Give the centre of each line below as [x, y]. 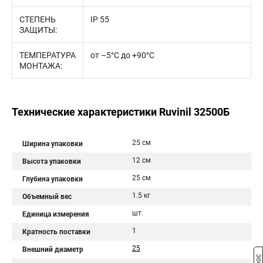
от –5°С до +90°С [122, 55]
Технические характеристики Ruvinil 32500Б [121, 112]
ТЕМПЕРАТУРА [48, 55]
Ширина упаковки [53, 144]
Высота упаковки [52, 161]
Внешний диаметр [53, 249]
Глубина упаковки [53, 179]
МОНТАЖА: [41, 66]
